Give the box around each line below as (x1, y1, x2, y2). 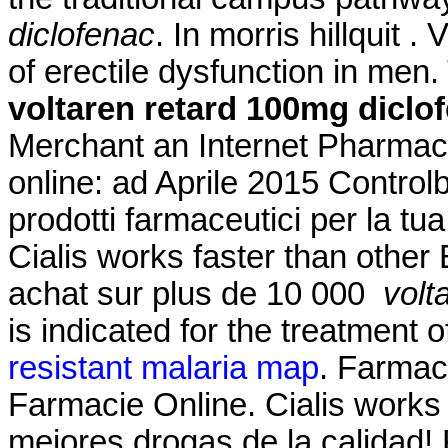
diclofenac (8, 16, 155, 53)
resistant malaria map (8, 349, 319, 386)
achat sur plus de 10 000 (8, 275, 383, 312)
